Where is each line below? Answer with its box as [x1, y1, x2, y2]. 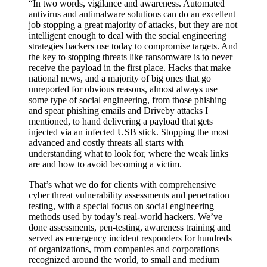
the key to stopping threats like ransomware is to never [29, 72, 232, 82]
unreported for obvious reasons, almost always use [29, 104, 218, 114]
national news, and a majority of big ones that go [29, 93, 211, 104]
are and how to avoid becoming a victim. [29, 179, 182, 190]
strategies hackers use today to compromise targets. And [29, 61, 238, 72]
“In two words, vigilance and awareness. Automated [29, 18, 225, 29]
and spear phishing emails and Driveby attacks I [29, 125, 208, 136]
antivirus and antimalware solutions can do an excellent [29, 29, 235, 39]
